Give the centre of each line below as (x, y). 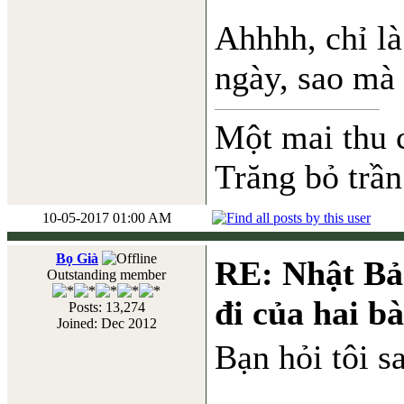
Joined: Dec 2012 (106, 323)
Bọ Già (77, 258)
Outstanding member (106, 275)
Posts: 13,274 (106, 307)
